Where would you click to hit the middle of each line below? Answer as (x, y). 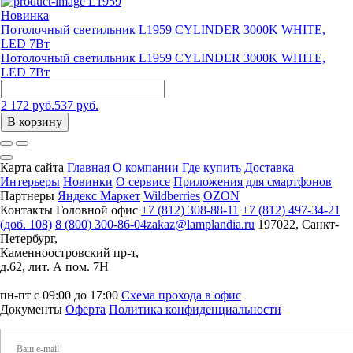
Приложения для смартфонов (253, 182)
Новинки (88, 182)
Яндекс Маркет (99, 196)
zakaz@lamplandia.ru (201, 224)
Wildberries (172, 196)
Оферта (85, 309)
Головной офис (97, 210)
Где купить (212, 167)
